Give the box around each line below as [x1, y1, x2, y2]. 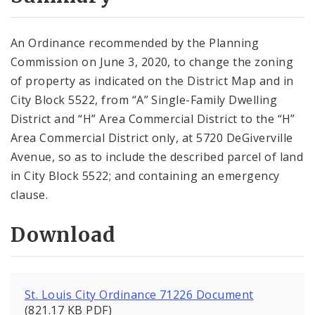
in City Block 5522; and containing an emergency [11, 167, 280, 184]
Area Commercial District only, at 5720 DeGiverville [11, 129, 293, 146]
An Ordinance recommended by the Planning [11, 34, 259, 51]
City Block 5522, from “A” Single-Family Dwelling [11, 91, 278, 108]
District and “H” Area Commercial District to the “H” [11, 110, 295, 127]
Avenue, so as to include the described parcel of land [11, 148, 304, 165]
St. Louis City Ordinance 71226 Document [25, 287, 254, 303]
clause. [11, 186, 49, 202]
